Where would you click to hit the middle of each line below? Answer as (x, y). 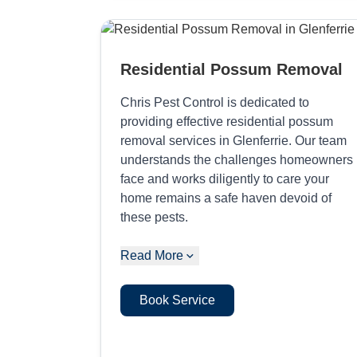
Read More (152, 255)
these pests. (154, 217)
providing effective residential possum (227, 121)
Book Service (177, 300)
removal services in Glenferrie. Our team (233, 140)
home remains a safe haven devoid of (226, 198)
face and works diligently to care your (225, 178)
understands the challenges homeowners (237, 159)
